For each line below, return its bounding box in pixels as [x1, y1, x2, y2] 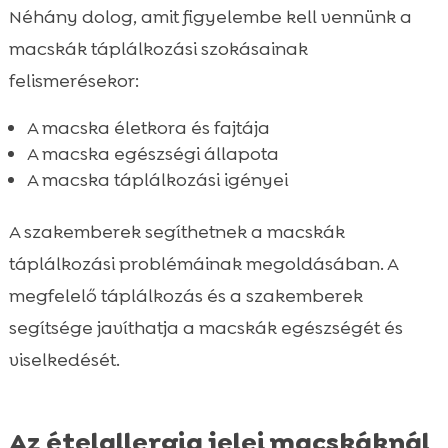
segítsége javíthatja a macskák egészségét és [8, 315, 403, 340]
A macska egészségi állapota [26, 141, 279, 166]
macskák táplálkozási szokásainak [8, 36, 308, 61]
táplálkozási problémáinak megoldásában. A [8, 251, 398, 276]
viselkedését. [8, 347, 120, 372]
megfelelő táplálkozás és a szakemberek [8, 283, 363, 308]
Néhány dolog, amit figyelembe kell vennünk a [8, 4, 412, 29]
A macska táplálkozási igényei [26, 167, 288, 192]
